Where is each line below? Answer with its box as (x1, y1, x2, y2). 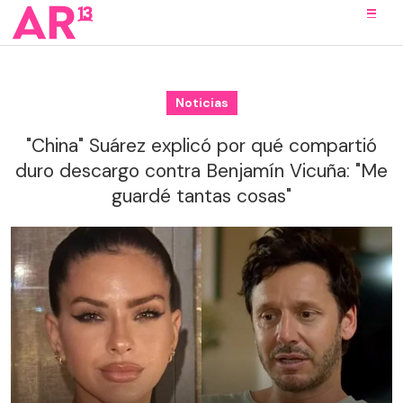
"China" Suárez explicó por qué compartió (26, 133, 377, 158)
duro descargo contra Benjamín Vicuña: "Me (15, 158, 388, 184)
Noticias (175, 94, 228, 111)
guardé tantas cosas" (112, 184, 291, 209)
